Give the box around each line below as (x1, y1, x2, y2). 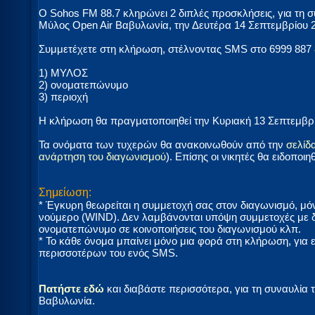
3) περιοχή (39, 90, 88, 103)
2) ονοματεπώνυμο (39, 78, 128, 91)
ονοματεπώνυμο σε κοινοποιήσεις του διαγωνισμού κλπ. (39, 222, 301, 235)
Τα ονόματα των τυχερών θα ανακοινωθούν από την (39, 138, 286, 150)
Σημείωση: (39, 186, 91, 198)
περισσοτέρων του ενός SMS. (39, 246, 178, 259)
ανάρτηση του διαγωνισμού (39, 150, 166, 162)
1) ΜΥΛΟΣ (39, 66, 88, 79)
